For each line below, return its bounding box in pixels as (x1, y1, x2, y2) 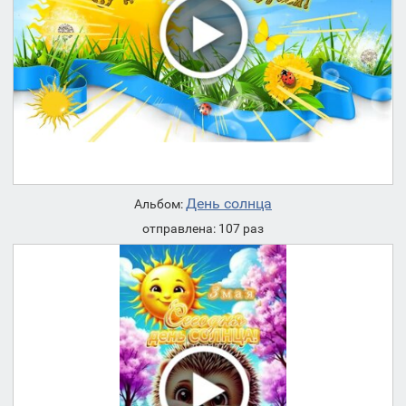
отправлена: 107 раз (142, 221, 264, 236)
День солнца (186, 195, 272, 212)
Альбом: (134, 197, 186, 211)
